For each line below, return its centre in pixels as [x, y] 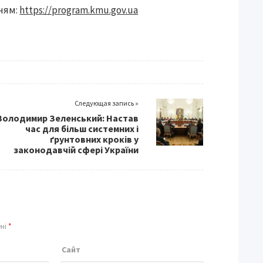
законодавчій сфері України [76, 150]
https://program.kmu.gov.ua [79, 10]
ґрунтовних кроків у [94, 139]
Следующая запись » [107, 103]
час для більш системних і [82, 129]
